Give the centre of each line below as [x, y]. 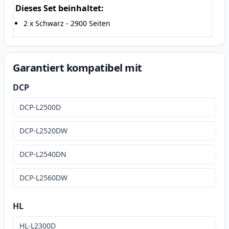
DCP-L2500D [40, 107]
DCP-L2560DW [43, 178]
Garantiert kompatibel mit [77, 68]
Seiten [100, 24]
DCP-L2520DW [43, 131]
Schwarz [50, 24]
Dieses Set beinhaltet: [60, 8]
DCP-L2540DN [43, 154]
